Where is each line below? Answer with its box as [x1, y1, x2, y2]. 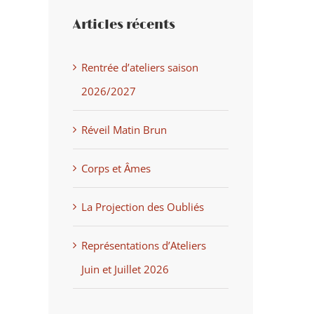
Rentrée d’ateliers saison [81, 60, 198, 75]
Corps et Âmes [81, 161, 151, 176]
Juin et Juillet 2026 [81, 262, 169, 277]
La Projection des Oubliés [81, 200, 204, 214]
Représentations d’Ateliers [81, 238, 206, 253]
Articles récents [72, 18, 175, 34]
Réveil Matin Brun [81, 123, 167, 137]
